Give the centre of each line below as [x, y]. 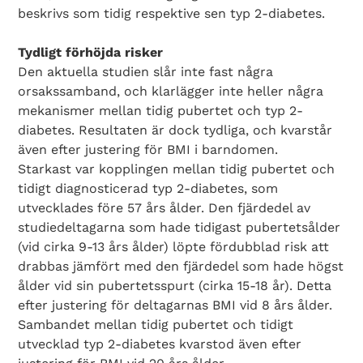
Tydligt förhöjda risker [91, 52]
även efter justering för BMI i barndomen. [148, 149]
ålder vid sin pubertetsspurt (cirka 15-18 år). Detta [175, 286]
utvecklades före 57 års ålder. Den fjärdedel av [164, 208]
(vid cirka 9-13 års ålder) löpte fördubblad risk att [174, 247]
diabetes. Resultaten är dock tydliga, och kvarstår [175, 130]
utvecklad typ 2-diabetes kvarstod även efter [160, 344]
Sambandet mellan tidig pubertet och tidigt [156, 325]
